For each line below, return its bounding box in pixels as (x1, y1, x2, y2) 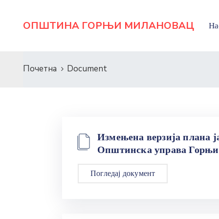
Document (67, 63, 107, 74)
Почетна (23, 63, 57, 74)
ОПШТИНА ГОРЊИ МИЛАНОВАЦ (23, 19, 194, 32)
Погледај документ (90, 169, 155, 178)
